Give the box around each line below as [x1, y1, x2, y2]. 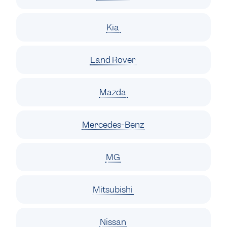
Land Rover [90, 54, 137, 66]
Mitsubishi [93, 184, 134, 196]
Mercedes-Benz [82, 119, 145, 131]
